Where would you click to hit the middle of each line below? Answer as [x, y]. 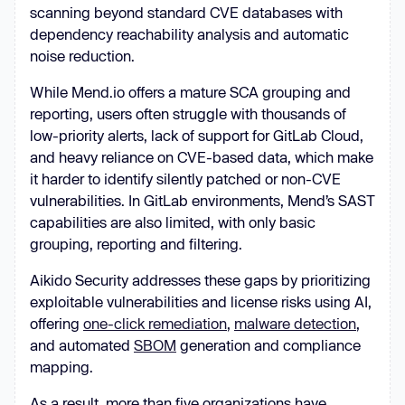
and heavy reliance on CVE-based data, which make [202, 157]
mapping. [61, 367]
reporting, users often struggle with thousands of [188, 113]
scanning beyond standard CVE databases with [186, 12]
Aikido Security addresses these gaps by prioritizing [200, 280]
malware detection [295, 323]
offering [57, 323]
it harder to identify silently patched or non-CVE [185, 179]
